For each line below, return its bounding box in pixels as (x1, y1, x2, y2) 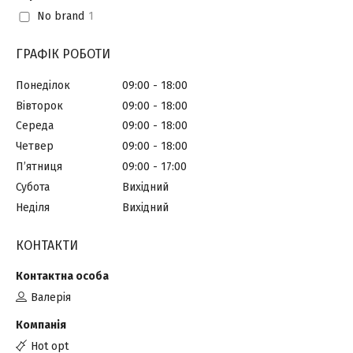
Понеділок (16, 78, 70, 92)
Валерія (31, 291, 71, 304)
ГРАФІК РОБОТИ (16, 46, 110, 61)
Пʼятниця (16, 160, 62, 174)
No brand (36, 9, 84, 24)
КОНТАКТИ (16, 237, 78, 253)
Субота (16, 180, 50, 194)
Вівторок (16, 98, 63, 113)
